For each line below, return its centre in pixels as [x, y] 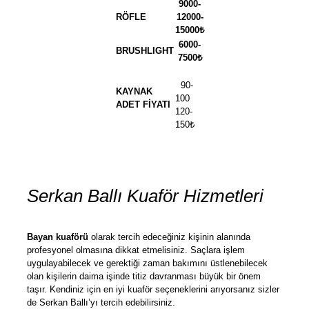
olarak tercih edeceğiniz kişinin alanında [169, 237]
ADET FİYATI [144, 105]
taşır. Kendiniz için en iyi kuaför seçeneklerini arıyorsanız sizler [153, 290]
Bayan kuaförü [58, 237]
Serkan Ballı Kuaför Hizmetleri [145, 196]
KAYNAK [134, 92]
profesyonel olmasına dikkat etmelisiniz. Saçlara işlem [136, 250]
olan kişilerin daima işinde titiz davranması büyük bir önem [144, 277]
